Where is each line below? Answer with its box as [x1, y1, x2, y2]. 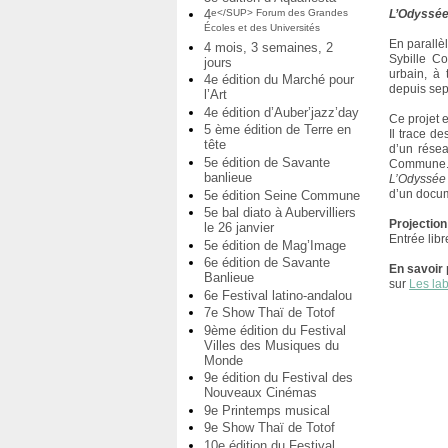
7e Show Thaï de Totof [204, 305, 335, 321]
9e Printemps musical [204, 402, 330, 418]
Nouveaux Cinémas [204, 385, 317, 401]
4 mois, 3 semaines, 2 [204, 39, 333, 55]
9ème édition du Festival [204, 322, 346, 338]
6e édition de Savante [204, 255, 330, 271]
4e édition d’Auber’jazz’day [204, 104, 359, 120]
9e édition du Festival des [204, 370, 353, 386]
